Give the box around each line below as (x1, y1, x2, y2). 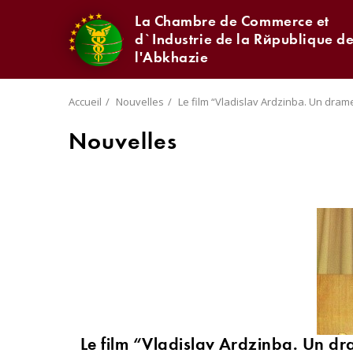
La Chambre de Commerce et (135, 12, 329, 30)
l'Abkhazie (135, 48, 209, 66)
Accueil (69, 95, 102, 109)
